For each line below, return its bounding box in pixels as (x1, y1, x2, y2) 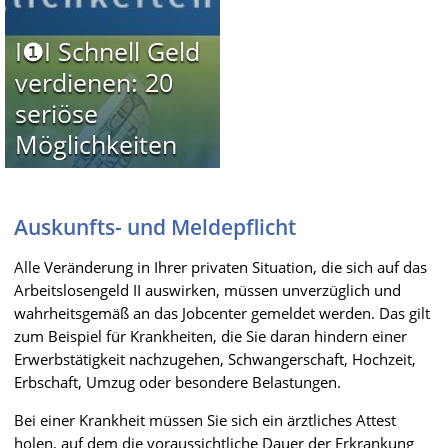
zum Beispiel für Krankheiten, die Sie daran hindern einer (14, 325, 407, 346)
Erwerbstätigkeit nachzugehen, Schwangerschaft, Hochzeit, (14, 348, 416, 369)
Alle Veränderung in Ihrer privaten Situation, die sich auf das (14, 256, 427, 277)
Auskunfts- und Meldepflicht (14, 212, 296, 241)
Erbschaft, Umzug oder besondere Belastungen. (14, 371, 341, 392)
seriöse (14, 95, 98, 130)
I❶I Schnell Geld (14, 33, 200, 68)
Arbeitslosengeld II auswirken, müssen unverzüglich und (14, 279, 401, 300)
